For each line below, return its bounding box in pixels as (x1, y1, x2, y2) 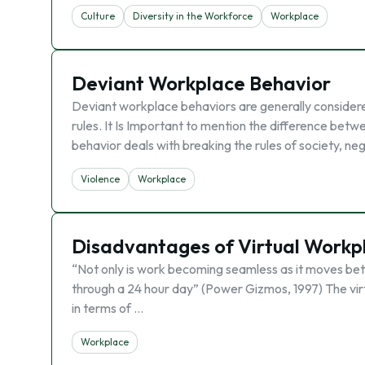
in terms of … (72, 300, 143, 316)
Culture (81, 10, 115, 22)
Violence (81, 173, 120, 185)
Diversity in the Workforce (133, 10, 253, 22)
